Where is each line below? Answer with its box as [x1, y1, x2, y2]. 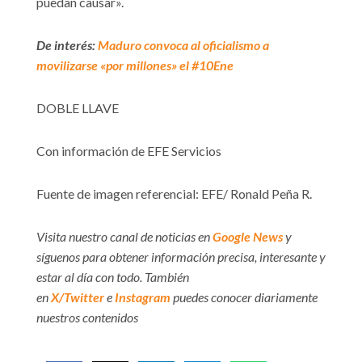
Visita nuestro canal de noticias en [36, 228, 213, 244]
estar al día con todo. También [36, 268, 189, 284]
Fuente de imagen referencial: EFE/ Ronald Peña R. [36, 185, 312, 201]
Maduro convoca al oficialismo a [98, 36, 269, 53]
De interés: [36, 36, 98, 53]
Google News [213, 228, 283, 244]
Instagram [115, 288, 170, 305]
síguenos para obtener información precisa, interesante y [36, 248, 326, 264]
